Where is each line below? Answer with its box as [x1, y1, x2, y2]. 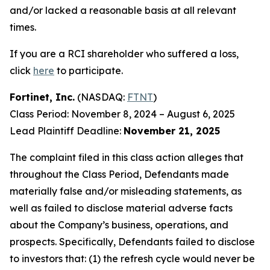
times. [10, 21, 36, 33]
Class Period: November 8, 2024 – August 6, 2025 [10, 108, 235, 120]
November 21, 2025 [124, 125, 220, 137]
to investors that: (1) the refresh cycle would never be [10, 253, 255, 265]
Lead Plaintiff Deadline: [10, 125, 124, 137]
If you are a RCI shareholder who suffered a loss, [10, 48, 239, 60]
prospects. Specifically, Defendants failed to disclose [10, 236, 255, 248]
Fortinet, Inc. [10, 91, 75, 103]
